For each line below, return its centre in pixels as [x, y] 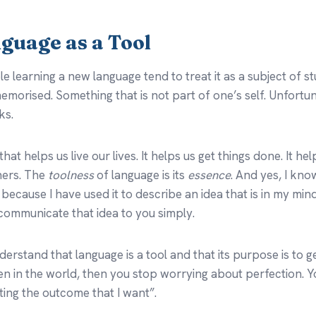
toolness [71, 175]
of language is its [141, 175]
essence [209, 175]
